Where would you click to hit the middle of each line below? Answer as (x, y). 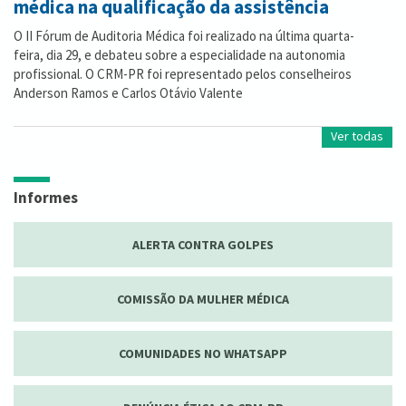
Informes (46, 198)
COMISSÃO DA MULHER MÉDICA (203, 300)
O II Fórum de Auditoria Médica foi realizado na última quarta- (184, 36)
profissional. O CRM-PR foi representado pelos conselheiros (183, 74)
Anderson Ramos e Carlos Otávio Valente (128, 93)
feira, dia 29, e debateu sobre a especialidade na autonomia (179, 55)
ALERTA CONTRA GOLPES (203, 245)
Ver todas (357, 136)
